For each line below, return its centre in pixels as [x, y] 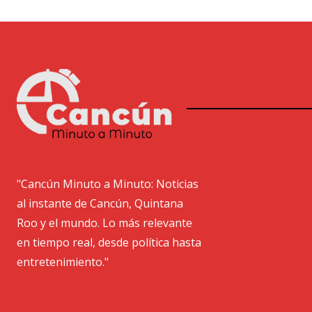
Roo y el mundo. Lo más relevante [104, 223]
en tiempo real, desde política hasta [109, 242]
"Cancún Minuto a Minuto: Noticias [108, 184]
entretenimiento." [63, 262]
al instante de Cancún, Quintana [100, 203]
